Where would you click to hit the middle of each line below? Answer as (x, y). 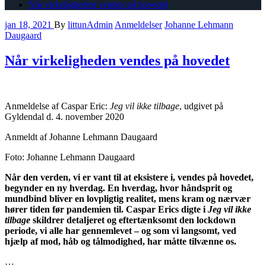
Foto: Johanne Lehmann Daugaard (70, 157)
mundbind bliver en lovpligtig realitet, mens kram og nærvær (128, 198)
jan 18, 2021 (28, 24)
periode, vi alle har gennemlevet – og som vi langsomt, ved (121, 230)
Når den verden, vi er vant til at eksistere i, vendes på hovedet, (129, 177)
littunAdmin (90, 24)
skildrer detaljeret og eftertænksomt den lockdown (134, 220)
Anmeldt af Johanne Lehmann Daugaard (81, 137)
